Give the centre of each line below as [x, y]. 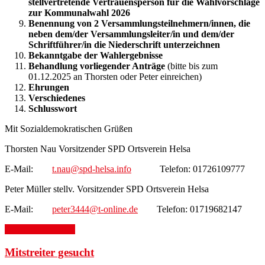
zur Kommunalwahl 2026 [79, 12]
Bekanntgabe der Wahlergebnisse [96, 55]
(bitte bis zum [191, 66]
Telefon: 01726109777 [188, 169]
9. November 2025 [40, 229]
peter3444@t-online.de [95, 209]
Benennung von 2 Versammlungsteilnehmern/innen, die [139, 23]
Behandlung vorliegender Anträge [97, 66]
